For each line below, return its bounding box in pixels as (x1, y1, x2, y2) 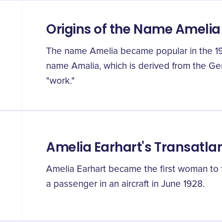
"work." (46, 76, 75, 86)
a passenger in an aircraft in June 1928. (46, 179, 205, 189)
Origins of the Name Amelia (46, 20, 221, 38)
